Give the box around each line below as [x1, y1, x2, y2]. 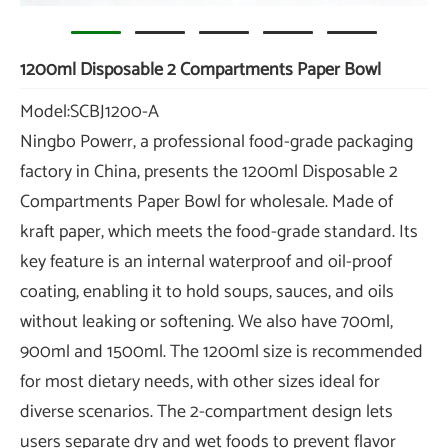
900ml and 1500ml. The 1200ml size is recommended [20, 336, 423, 367]
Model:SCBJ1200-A [20, 96, 159, 127]
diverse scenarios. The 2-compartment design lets [20, 396, 393, 427]
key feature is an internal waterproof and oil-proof [20, 246, 392, 277]
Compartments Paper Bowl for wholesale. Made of [20, 186, 393, 217]
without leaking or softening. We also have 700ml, [20, 306, 393, 337]
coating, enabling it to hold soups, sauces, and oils [20, 276, 394, 307]
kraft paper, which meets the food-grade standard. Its [20, 216, 418, 247]
